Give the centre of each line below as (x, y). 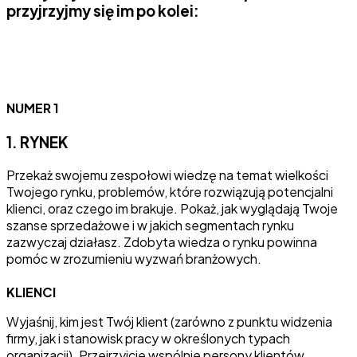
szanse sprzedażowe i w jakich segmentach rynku (150, 225)
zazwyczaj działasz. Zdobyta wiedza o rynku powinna (162, 241)
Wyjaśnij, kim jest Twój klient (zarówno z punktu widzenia (169, 321)
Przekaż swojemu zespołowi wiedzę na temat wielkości (167, 175)
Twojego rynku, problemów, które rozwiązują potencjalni (170, 191)
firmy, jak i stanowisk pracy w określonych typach (148, 338)
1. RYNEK (37, 142)
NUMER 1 (33, 108)
